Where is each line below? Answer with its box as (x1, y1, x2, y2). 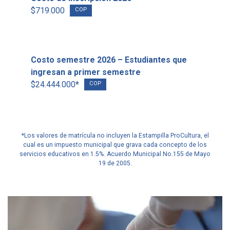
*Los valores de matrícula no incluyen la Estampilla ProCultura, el (21, 132, 209, 139)
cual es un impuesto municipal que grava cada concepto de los (23, 141, 207, 148)
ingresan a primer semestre (31, 67, 141, 77)
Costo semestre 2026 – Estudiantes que (31, 55, 187, 65)
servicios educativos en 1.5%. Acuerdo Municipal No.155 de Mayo (20, 150, 210, 158)
